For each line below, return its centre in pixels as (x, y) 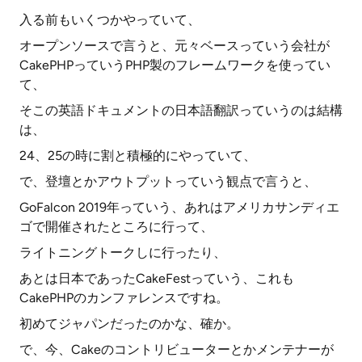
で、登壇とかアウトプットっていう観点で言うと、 (168, 181)
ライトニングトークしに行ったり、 (123, 253)
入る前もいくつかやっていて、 (110, 20)
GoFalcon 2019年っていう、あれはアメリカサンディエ (179, 207)
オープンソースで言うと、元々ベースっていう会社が (175, 46)
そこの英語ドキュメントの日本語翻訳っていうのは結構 (181, 110)
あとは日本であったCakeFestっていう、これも (157, 278)
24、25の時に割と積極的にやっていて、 (138, 156)
